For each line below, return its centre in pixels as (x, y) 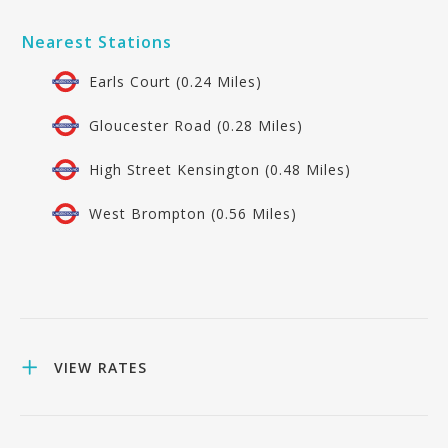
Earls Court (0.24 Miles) (175, 81)
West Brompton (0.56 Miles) (192, 213)
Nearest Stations (97, 42)
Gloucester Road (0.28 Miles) (195, 125)
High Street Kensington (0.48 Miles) (219, 169)
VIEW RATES (100, 367)
